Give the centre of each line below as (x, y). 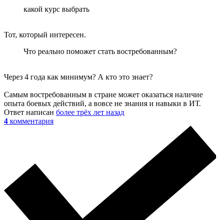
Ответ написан (30, 112)
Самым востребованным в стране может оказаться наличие (103, 94)
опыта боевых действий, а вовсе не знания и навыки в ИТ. (102, 103)
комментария (32, 121)
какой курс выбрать (56, 9)
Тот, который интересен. (45, 34)
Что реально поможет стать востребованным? (100, 51)
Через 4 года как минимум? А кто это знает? (78, 77)
